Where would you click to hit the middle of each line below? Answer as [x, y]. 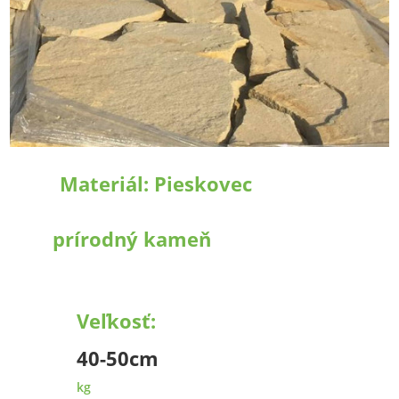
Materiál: [106, 184]
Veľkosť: [116, 321]
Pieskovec [203, 184]
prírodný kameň [131, 239]
